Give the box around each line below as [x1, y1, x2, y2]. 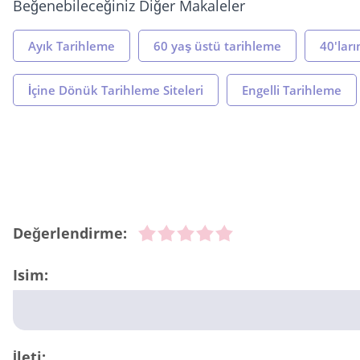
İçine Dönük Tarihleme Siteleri [28, 82, 203, 99]
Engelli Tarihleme [242, 82, 342, 99]
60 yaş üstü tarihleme [153, 38, 281, 55]
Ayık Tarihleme [28, 38, 115, 55]
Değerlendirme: [13, 223, 127, 243]
